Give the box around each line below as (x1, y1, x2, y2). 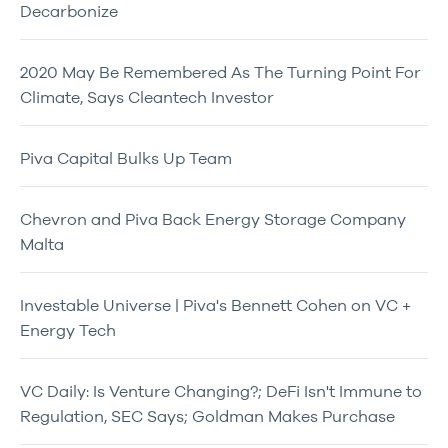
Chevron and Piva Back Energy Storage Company (20, 210, 406, 228)
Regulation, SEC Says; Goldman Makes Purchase (20, 407, 395, 425)
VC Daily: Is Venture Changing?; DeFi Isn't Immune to (20, 382, 422, 400)
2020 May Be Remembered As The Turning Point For (20, 63, 421, 81)
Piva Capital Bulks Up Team (20, 149, 232, 167)
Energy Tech (20, 321, 116, 339)
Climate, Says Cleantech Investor (20, 88, 274, 106)
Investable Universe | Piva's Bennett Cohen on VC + (20, 296, 411, 314)
